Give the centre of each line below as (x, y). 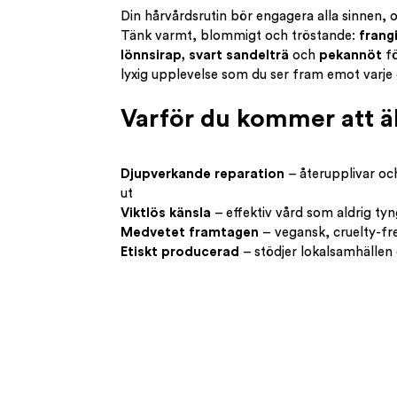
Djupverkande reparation (202, 174)
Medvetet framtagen (189, 232)
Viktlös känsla (165, 213)
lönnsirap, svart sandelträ (206, 56)
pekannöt (350, 56)
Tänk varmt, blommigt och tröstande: (239, 36)
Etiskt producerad (179, 252)
